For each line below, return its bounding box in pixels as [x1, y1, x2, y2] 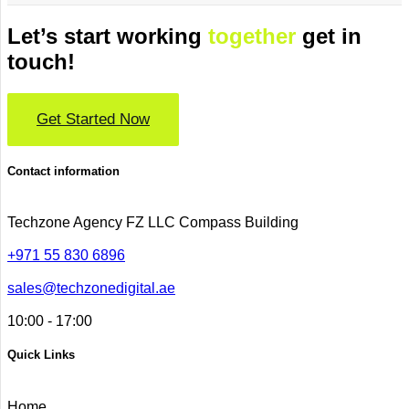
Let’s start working [7, 24, 208, 49]
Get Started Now [37, 110, 150, 129]
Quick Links [7, 348, 75, 362]
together [208, 24, 296, 49]
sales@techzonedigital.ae [7, 280, 175, 297]
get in [296, 24, 362, 49]
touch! [7, 49, 75, 75]
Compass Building [179, 215, 299, 231]
